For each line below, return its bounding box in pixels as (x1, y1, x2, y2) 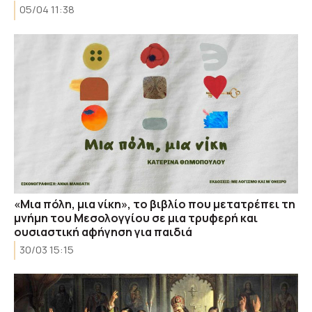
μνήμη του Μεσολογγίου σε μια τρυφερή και (14, 210, 258, 226)
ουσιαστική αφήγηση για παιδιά (14, 224, 192, 240)
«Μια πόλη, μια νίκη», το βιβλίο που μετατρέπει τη (14, 196, 295, 212)
